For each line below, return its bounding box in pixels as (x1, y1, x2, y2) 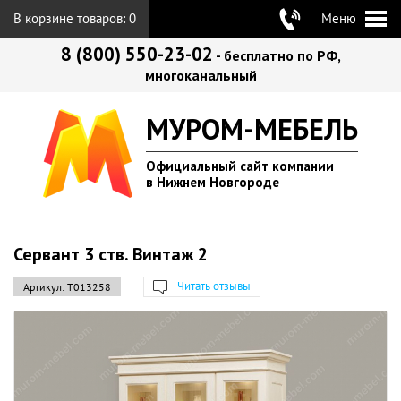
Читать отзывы (177, 278, 251, 294)
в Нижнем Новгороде (146, 174, 279, 191)
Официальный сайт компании (146, 158, 334, 175)
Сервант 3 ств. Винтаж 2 (13, 243, 208, 266)
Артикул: (23, 280, 64, 294)
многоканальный (144, 66, 257, 84)
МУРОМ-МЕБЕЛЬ (146, 110, 358, 148)
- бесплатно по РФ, (212, 47, 341, 64)
